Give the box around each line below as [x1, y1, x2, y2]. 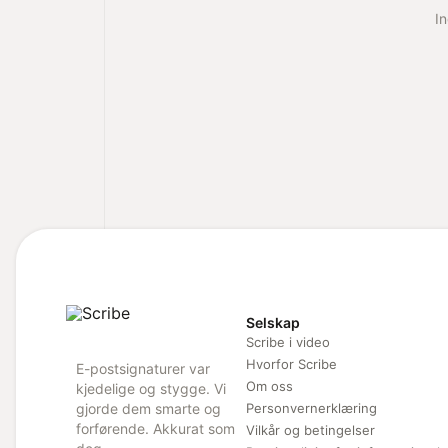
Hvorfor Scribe [246, 355, 337, 372]
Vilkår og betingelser [246, 421, 375, 438]
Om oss [246, 377, 293, 394]
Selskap [246, 313, 300, 331]
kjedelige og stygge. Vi [76, 379, 226, 397]
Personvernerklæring [246, 399, 377, 416]
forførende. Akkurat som [76, 419, 235, 437]
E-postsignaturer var [76, 359, 210, 377]
